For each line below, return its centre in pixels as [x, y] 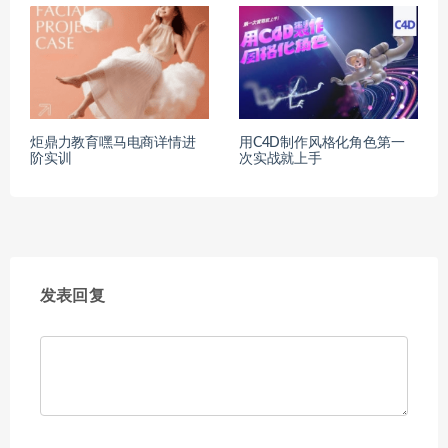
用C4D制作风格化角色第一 [322, 143]
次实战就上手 [280, 159]
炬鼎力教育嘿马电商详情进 [113, 143]
